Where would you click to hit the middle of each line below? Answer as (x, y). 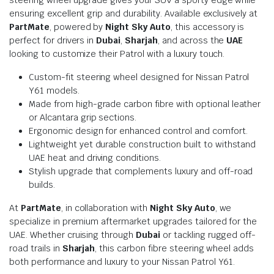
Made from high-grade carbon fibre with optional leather (145, 104)
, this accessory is (207, 27)
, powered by (77, 27)
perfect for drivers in (53, 40)
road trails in (36, 248)
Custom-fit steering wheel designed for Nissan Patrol (139, 77)
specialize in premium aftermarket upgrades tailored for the (133, 221)
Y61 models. (54, 90)
